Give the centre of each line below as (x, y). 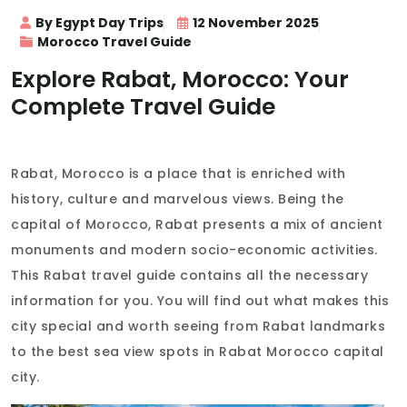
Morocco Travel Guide (114, 42)
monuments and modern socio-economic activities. (194, 250)
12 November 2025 (256, 23)
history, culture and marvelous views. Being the (178, 199)
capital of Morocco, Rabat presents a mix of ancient (197, 225)
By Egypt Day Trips (99, 23)
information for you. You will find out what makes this (200, 301)
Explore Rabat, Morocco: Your (180, 80)
